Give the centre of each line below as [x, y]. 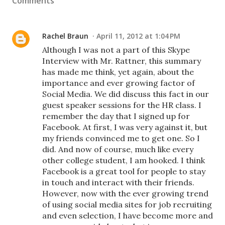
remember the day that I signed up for [116, 116]
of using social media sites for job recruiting [127, 204]
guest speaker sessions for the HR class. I [122, 105]
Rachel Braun [65, 36]
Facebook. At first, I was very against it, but [125, 127]
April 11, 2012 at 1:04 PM [138, 36]
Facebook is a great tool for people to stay [124, 171]
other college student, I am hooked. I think [124, 160]
